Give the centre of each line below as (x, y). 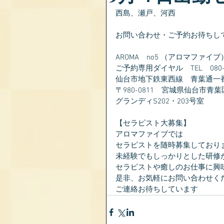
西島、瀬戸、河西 (145, 13)
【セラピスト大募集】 (153, 123)
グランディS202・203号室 (160, 101)
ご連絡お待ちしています (157, 189)
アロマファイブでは (149, 134)
